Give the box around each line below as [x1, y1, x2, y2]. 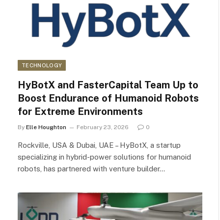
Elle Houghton [26, 123, 66, 131]
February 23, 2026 [77, 123, 129, 131]
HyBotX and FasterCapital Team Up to [18, 79, 198, 91]
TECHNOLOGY [22, 62, 62, 68]
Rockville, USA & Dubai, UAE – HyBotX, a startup [18, 140, 181, 149]
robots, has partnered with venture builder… [18, 164, 165, 173]
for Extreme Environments [18, 105, 143, 117]
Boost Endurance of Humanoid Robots [18, 92, 199, 104]
